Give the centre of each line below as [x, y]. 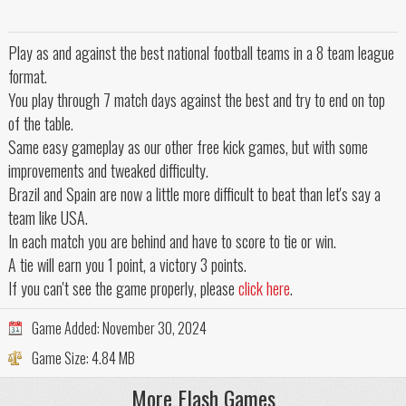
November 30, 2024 [154, 329]
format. [27, 77]
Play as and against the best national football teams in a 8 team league [201, 53]
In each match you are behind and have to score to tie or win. [172, 242]
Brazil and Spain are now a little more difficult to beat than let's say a [194, 194]
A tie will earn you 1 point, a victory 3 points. [127, 265]
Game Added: [67, 329]
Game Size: [61, 358]
